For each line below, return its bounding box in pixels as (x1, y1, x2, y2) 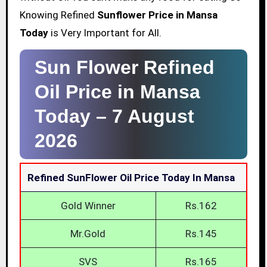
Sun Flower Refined (34, 57, 215, 79)
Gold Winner (60, 200, 116, 212)
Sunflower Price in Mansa (97, 9, 218, 21)
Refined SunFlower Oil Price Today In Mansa (27, 172, 235, 184)
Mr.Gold (70, 228, 106, 240)
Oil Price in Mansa (34, 81, 200, 103)
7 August (111, 105, 194, 128)
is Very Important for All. (48, 27, 162, 39)
